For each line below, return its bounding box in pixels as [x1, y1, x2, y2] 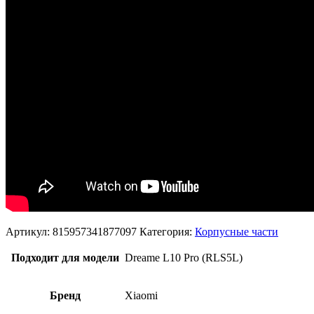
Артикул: [6, 225, 53, 238]
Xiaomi [125, 289, 158, 301]
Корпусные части [195, 225, 278, 238]
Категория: [139, 225, 195, 238]
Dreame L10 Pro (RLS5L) [125, 251, 243, 264]
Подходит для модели [11, 251, 119, 264]
